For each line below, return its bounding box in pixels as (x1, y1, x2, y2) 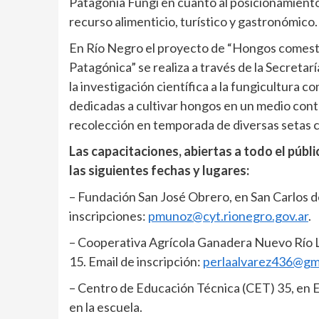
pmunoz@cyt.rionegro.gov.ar (148, 208, 308, 224)
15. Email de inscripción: (69, 253, 203, 270)
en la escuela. (69, 299, 142, 315)
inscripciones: (69, 208, 148, 224)
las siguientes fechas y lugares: (69, 162, 249, 179)
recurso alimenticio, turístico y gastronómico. (69, 14, 318, 30)
